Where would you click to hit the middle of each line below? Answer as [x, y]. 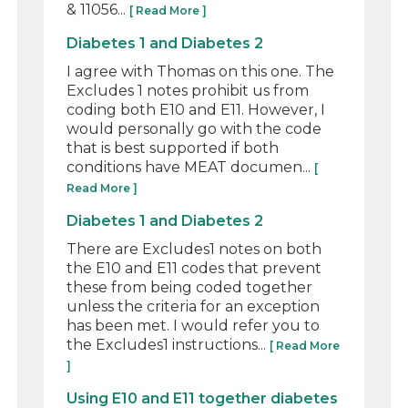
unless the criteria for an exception [194, 306]
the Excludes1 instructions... [168, 344]
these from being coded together [190, 287]
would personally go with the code [194, 128]
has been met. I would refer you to [194, 325]
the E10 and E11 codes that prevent [194, 268]
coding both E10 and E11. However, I [196, 109]
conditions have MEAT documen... [191, 167]
